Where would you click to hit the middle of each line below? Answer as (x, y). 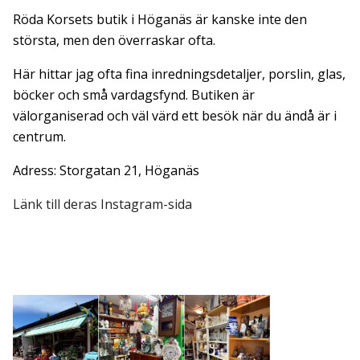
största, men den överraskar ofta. (114, 40)
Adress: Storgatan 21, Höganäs (106, 170)
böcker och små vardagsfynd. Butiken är (134, 94)
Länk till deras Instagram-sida (102, 204)
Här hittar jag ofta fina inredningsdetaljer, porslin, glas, (179, 74)
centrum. (39, 136)
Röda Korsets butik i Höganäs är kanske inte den (160, 19)
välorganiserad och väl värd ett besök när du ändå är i (175, 115)
